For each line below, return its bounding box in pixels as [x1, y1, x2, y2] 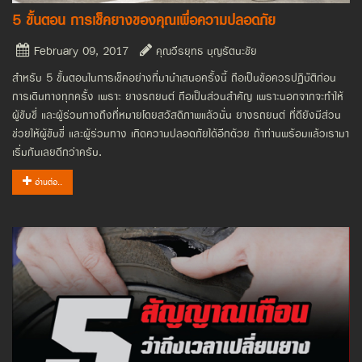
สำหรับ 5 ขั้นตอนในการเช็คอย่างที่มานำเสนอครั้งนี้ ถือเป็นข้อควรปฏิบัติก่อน [12, 68, 336, 87]
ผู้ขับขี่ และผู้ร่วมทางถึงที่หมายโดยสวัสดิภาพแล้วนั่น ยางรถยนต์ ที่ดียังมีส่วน [12, 105, 341, 124]
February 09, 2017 [30, 41, 128, 61]
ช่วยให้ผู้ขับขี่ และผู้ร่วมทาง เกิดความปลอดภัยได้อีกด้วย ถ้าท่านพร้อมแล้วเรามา [12, 124, 349, 143]
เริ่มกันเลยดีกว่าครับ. [12, 142, 102, 162]
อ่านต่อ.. [32, 174, 62, 190]
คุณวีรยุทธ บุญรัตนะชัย [152, 41, 257, 61]
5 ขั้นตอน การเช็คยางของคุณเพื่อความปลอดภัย [12, 8, 276, 32]
